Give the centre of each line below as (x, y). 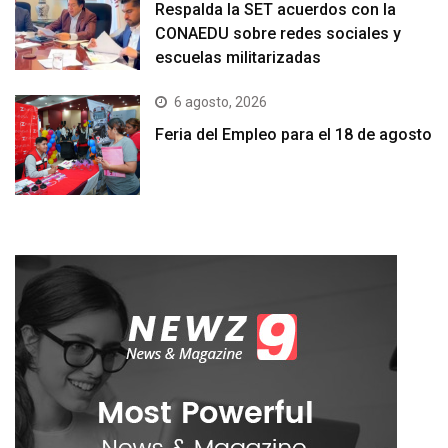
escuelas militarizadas (238, 57)
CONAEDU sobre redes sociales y (278, 33)
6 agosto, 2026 (221, 102)
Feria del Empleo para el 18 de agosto (294, 135)
